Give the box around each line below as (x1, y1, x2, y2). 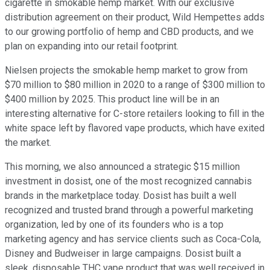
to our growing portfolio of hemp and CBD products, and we (5, 26, 254, 38)
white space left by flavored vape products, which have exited (5, 122, 265, 134)
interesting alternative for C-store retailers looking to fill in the (5, 108, 265, 120)
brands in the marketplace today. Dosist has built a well (5, 190, 236, 202)
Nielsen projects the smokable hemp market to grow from (5, 64, 248, 77)
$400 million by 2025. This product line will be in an (5, 93, 219, 105)
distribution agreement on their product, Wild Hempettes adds (5, 11, 265, 24)
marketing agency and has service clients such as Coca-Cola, (5, 233, 261, 245)
